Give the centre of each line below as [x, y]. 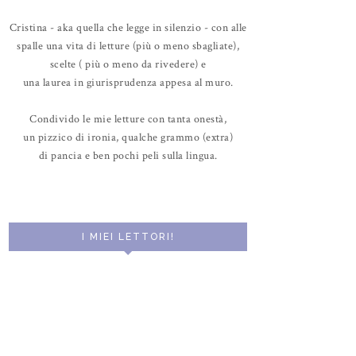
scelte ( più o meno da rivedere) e [128, 64]
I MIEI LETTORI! [128, 237]
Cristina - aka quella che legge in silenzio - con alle [128, 27]
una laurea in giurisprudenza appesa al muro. [128, 82]
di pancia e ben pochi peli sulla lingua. [128, 155]
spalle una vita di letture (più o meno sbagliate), [128, 46]
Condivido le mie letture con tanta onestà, [128, 119]
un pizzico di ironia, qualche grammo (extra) [128, 137]
